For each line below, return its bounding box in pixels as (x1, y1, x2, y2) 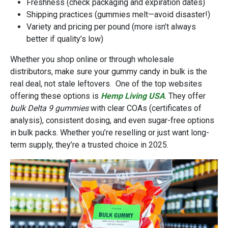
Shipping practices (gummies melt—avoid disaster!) (26, 9, 210, 19)
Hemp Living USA (101, 91, 165, 101)
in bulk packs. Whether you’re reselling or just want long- (10, 127, 209, 137)
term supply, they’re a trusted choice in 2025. (10, 139, 168, 150)
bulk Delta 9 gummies (10, 103, 89, 113)
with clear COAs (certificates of (89, 103, 202, 113)
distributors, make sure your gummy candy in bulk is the (10, 66, 207, 76)
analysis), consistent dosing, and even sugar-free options (10, 115, 214, 125)
